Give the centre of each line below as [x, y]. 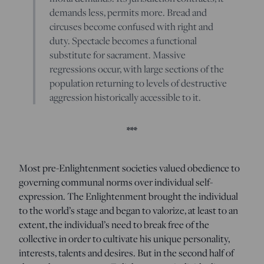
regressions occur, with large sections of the [137, 69]
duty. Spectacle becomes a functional [123, 40]
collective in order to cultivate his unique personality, [124, 238]
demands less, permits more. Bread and [128, 12]
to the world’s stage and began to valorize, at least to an [128, 210]
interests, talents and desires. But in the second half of [126, 253]
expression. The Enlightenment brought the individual [128, 196]
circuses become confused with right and [131, 26]
